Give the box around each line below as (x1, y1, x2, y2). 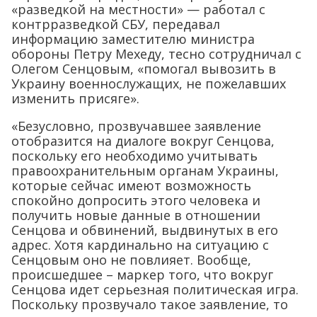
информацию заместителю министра (11, 30, 255, 48)
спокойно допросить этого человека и (11, 192, 260, 209)
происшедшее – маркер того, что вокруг (11, 266, 273, 284)
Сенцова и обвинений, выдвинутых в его (11, 221, 278, 239)
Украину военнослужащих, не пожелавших (11, 75, 286, 93)
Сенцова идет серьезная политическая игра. (11, 281, 299, 299)
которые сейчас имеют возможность (11, 177, 251, 195)
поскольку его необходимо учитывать (11, 147, 258, 165)
